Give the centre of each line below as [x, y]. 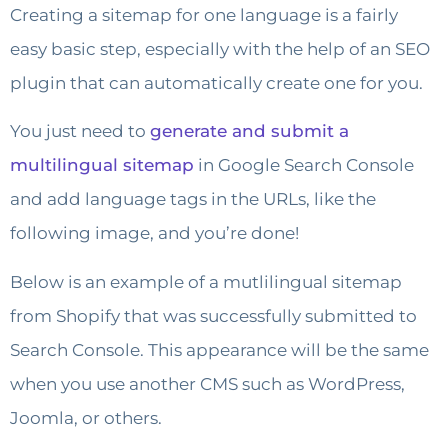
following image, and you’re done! [154, 233]
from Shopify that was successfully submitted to [213, 315]
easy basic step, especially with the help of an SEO [220, 48]
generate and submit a [249, 131]
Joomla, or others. [86, 417]
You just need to [80, 131]
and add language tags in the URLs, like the [193, 199]
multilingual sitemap [102, 165]
